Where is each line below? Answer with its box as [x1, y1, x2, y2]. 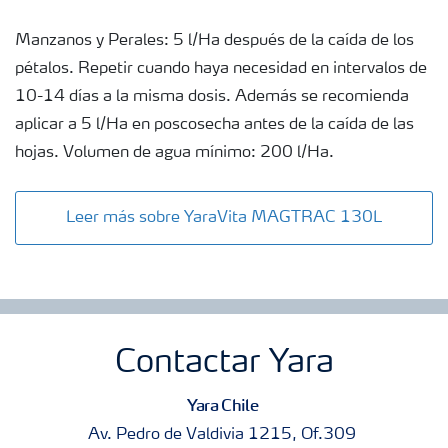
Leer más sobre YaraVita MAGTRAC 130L [66, 210, 382, 227]
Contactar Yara [114, 348, 334, 381]
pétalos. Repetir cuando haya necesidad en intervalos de [15, 61, 427, 78]
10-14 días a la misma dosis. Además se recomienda [15, 89, 409, 106]
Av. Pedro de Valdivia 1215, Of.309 [88, 427, 360, 444]
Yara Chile [186, 395, 262, 416]
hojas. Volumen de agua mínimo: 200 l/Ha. [15, 145, 334, 162]
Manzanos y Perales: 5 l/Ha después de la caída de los [15, 33, 414, 50]
